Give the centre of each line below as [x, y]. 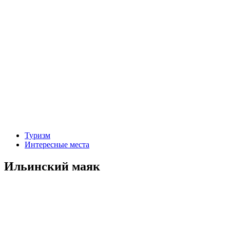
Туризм [37, 135]
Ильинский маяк [52, 166]
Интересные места [57, 145]
